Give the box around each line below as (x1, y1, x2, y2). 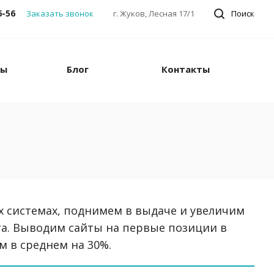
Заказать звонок (26, 8, 94, 19)
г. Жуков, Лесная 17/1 (113, 8, 194, 19)
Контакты (161, 63, 210, 75)
